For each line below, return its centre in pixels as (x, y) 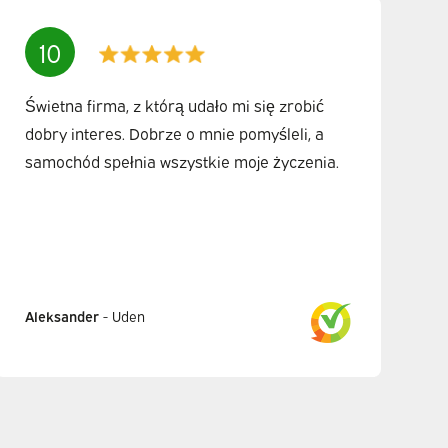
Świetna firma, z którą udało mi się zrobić (175, 104)
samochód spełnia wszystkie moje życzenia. (182, 160)
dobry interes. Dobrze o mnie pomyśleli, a (175, 132)
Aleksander (62, 316)
